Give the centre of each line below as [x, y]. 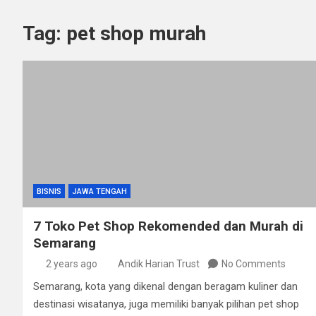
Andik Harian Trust [159, 263]
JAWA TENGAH [99, 191]
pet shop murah [136, 34]
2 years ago [71, 263]
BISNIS [49, 191]
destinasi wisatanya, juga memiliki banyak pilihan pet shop [166, 304]
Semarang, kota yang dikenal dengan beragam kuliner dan [165, 286]
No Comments [254, 263]
